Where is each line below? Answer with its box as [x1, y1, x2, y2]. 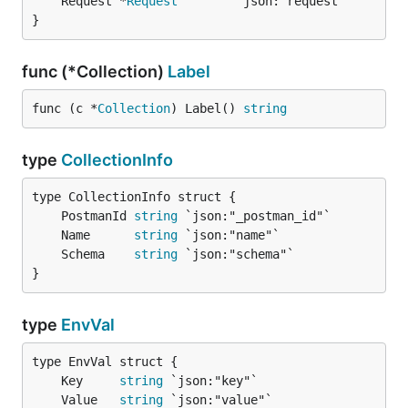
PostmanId [61, 209, 134, 223]
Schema [61, 247, 134, 261]
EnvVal [61, 315, 115, 334]
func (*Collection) [22, 62, 168, 81]
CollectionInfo [61, 150, 173, 169]
